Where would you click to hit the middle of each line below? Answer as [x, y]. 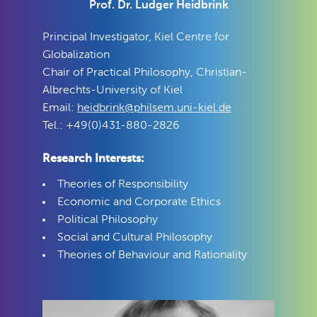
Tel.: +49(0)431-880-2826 [111, 126]
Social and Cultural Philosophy [135, 237]
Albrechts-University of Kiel [113, 90]
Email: [60, 108]
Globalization [76, 55]
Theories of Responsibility [123, 184]
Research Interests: [93, 159]
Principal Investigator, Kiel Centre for [136, 37]
